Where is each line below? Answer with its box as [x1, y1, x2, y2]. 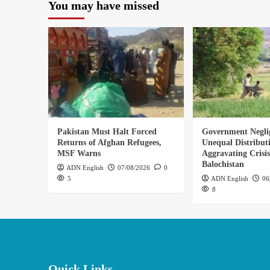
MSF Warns [57, 149, 101, 159]
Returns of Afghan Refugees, [57, 138, 162, 148]
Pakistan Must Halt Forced [57, 127, 157, 137]
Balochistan [201, 160, 244, 169]
